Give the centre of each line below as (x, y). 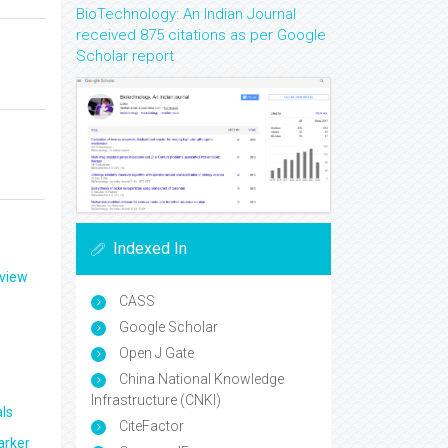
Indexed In (150, 249)
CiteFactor (150, 426)
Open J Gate (155, 353)
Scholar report (125, 56)
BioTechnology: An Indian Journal (186, 14)
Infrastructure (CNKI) (156, 400)
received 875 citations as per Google (201, 35)
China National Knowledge (200, 379)
